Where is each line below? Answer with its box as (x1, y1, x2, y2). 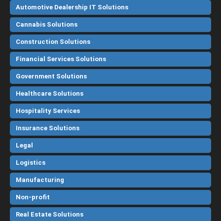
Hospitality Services (16, 107, 80, 115)
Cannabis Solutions (16, 21, 77, 29)
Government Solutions (16, 73, 87, 80)
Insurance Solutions (16, 124, 79, 132)
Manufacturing (16, 176, 64, 184)
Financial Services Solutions (16, 55, 106, 63)
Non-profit (16, 193, 50, 201)
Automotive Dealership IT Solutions (16, 3, 128, 11)
